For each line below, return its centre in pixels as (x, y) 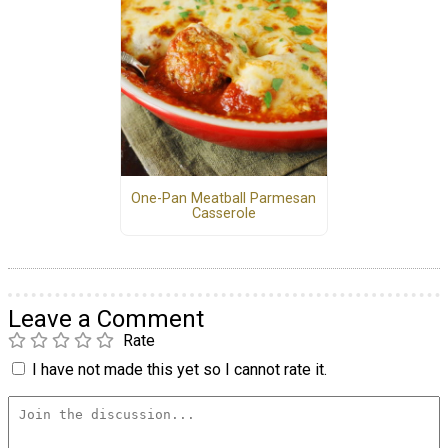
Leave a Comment (106, 319)
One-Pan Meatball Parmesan (224, 198)
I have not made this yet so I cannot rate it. (179, 370)
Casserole (223, 213)
